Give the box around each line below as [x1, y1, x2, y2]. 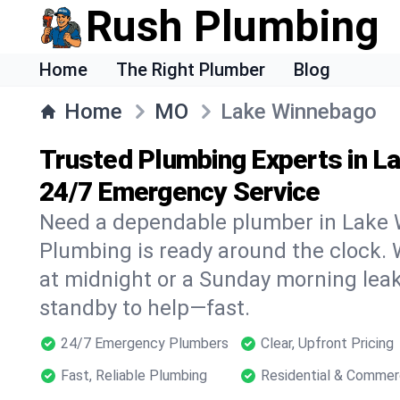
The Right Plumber [116, 59, 265, 80]
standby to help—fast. [39, 296, 250, 321]
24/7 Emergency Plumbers [61, 335, 229, 352]
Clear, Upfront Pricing [261, 335, 394, 352]
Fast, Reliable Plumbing [61, 367, 207, 384]
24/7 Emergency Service [39, 176, 321, 207]
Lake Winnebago [221, 99, 377, 124]
